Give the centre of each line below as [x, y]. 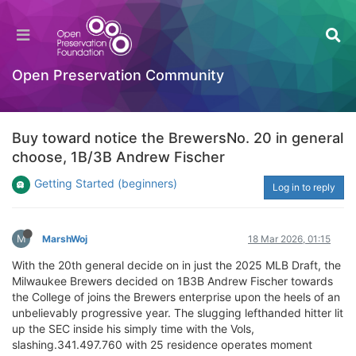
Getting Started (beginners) [106, 183]
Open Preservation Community [118, 75]
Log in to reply [304, 187]
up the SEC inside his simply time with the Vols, [133, 329]
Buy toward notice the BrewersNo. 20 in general [178, 138]
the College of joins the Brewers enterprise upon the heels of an [176, 297]
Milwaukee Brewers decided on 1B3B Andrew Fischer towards [172, 281]
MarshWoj [65, 239]
